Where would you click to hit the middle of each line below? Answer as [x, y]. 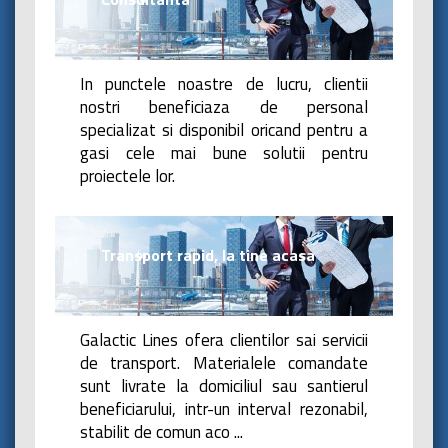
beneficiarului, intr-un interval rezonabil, [224, 408]
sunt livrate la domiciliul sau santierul [224, 385]
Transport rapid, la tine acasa [205, 255]
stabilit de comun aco [157, 431]
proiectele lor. [127, 176]
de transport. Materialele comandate [224, 362]
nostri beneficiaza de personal [224, 107]
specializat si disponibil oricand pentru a [224, 130]
